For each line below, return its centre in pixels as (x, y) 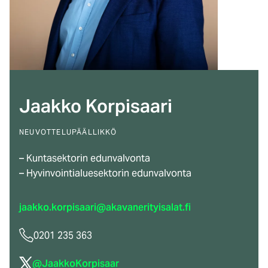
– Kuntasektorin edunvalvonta (85, 158)
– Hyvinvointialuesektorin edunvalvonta (105, 173)
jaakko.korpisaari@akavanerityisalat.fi (105, 207)
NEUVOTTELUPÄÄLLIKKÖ (68, 132)
